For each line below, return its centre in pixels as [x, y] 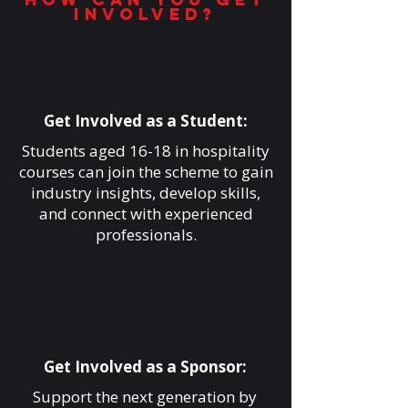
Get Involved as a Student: [146, 121]
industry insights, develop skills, [146, 193]
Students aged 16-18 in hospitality [146, 151]
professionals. [146, 235]
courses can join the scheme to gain [146, 172]
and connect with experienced [146, 214]
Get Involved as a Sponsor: [145, 367]
